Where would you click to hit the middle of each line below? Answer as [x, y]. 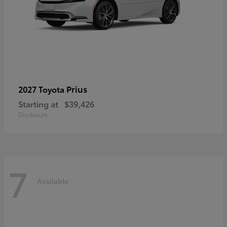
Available [53, 181]
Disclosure [33, 114]
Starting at [38, 103]
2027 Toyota [42, 89]
